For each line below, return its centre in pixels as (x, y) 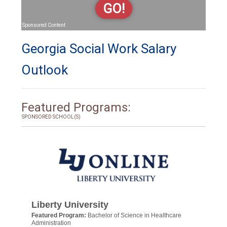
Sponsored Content (44, 25)
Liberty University (70, 205)
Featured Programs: (76, 107)
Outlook (45, 70)
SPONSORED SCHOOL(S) (51, 117)
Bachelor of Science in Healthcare (135, 215)
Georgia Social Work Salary (99, 49)
